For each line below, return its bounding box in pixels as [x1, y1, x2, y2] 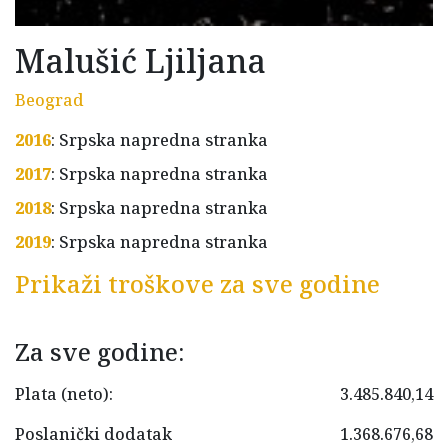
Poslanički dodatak [15, 423, 172, 446]
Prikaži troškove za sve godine [15, 267, 380, 301]
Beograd [15, 89, 84, 112]
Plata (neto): [15, 383, 113, 406]
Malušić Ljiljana [15, 39, 266, 83]
